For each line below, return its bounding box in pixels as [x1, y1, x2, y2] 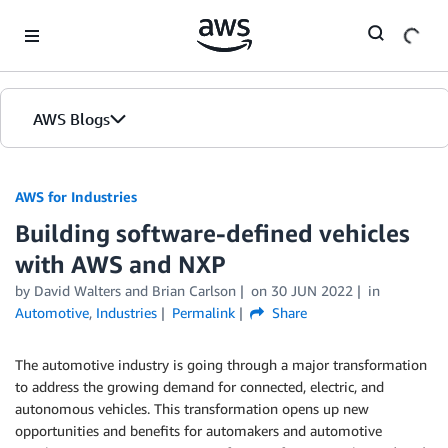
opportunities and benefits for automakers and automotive [15, 422, 382, 439]
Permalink [171, 304, 235, 321]
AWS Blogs [33, 109, 110, 129]
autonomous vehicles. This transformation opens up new [15, 400, 369, 417]
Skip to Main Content [9, 11, 142, 28]
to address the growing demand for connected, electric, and [15, 378, 384, 395]
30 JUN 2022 [270, 282, 353, 299]
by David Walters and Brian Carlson [15, 282, 236, 299]
